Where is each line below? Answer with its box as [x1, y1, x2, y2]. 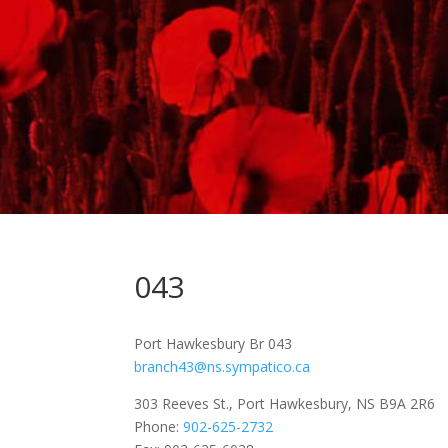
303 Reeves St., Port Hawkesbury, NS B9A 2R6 [134, 394, 436, 413]
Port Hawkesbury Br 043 [134, 334, 309, 353]
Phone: [134, 417, 184, 436]
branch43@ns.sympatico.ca [134, 357, 311, 376]
